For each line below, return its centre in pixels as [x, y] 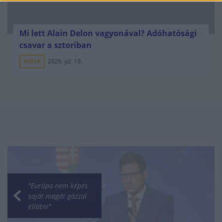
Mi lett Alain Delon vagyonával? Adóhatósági [108, 33]
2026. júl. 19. [65, 61]
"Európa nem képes [58, 186]
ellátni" [39, 206]
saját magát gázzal [57, 196]
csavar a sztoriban [55, 45]
